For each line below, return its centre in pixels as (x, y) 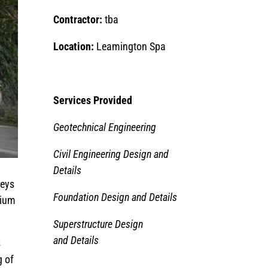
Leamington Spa (131, 47)
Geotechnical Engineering (105, 127)
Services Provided (93, 100)
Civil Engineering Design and (111, 154)
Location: (75, 47)
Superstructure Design (98, 224)
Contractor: (78, 20)
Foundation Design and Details (115, 197)
